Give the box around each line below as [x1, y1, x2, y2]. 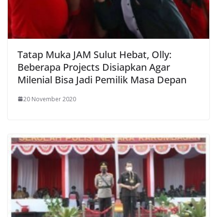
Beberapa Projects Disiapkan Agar [17, 60, 170, 74]
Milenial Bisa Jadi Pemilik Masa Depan [17, 73, 186, 86]
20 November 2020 [23, 94, 76, 103]
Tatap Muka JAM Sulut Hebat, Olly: [17, 47, 171, 61]
